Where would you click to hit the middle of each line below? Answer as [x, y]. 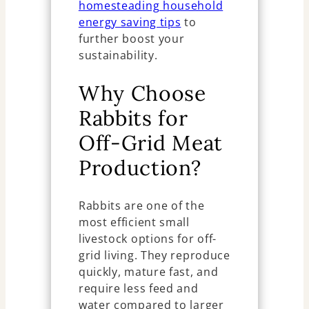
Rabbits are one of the [141, 206]
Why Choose [142, 93]
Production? [140, 168]
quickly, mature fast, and [148, 272]
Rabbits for [133, 118]
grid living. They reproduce [154, 256]
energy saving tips [130, 22]
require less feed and [138, 289]
